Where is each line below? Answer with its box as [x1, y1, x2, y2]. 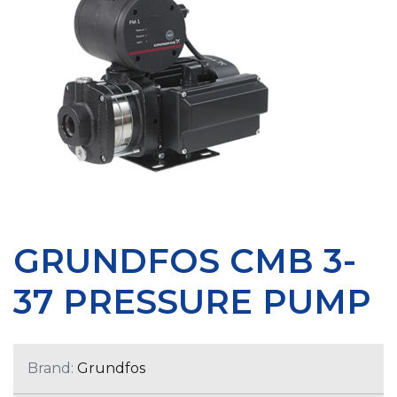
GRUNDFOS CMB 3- [13, 239, 356, 282]
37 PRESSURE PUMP [13, 280, 371, 323]
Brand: [27, 359, 74, 377]
